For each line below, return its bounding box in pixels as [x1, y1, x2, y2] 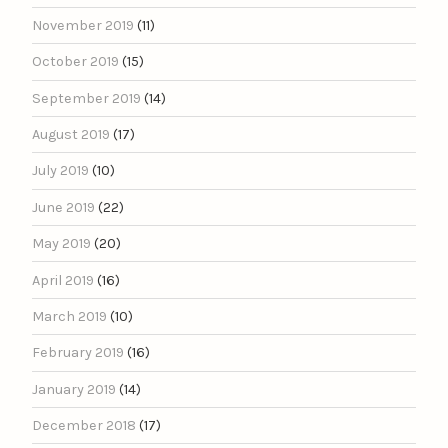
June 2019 [32, 198, 95, 216]
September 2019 [32, 89, 141, 107]
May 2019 [32, 235, 91, 253]
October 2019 [32, 53, 119, 71]
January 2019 [32, 380, 116, 398]
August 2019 [32, 126, 110, 144]
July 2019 [32, 162, 89, 180]
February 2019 [32, 344, 124, 362]
